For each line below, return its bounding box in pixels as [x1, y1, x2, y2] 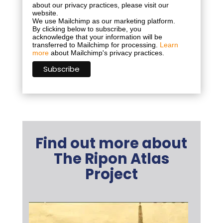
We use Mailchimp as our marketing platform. [32, 16, 175, 25]
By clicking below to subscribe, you [32, 24, 141, 33]
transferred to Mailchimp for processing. [32, 40, 160, 49]
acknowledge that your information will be [32, 32, 162, 41]
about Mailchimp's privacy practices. [48, 48, 164, 57]
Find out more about [35, 133, 188, 154]
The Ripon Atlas [53, 149, 169, 169]
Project [85, 164, 138, 185]
